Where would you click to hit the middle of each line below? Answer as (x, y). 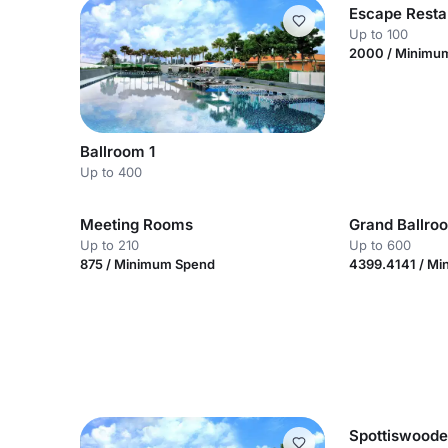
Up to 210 (109, 244)
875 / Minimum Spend (147, 263)
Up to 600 (380, 244)
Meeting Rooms (136, 224)
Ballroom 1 (117, 151)
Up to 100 (379, 34)
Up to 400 (111, 171)
